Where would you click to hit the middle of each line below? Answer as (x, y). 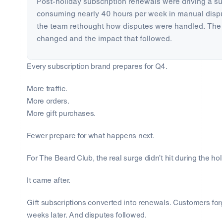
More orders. (48, 100)
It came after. (49, 180)
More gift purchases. (61, 113)
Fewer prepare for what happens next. (91, 135)
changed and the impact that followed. (104, 38)
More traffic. (47, 88)
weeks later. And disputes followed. (87, 214)
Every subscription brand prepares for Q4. (97, 66)
